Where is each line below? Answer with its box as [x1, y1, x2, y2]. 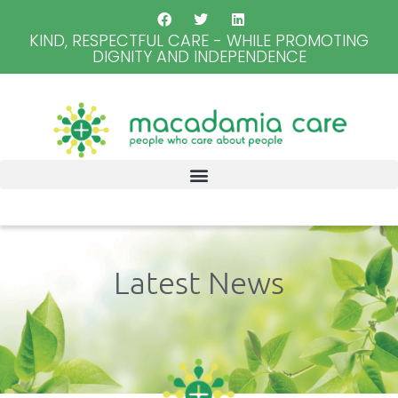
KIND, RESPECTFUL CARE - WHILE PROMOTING [29, 29, 369, 52]
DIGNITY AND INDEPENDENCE [92, 45, 306, 68]
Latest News [114, 264, 284, 301]
